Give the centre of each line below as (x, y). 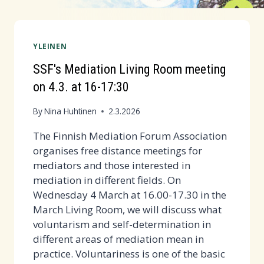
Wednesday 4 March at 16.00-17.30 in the (130, 195)
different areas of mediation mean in (118, 239)
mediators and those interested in (112, 166)
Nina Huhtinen (71, 111)
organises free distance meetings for (118, 151)
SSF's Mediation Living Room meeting (129, 69)
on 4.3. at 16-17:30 (81, 87)
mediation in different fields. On (107, 180)
